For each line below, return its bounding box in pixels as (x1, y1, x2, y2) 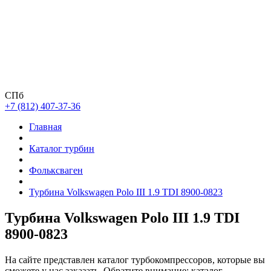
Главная (29, 122, 62, 132)
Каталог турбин (29, 143, 94, 154)
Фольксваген (29, 165, 83, 175)
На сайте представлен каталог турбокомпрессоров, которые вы (5, 254, 265, 265)
